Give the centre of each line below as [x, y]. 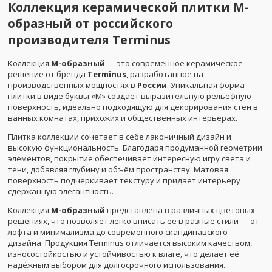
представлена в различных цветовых [180, 210]
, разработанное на [165, 74]
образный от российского [90, 23]
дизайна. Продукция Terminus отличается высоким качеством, [130, 243]
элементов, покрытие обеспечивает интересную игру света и [129, 158]
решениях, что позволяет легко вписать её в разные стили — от [134, 221]
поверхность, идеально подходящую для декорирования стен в [133, 107]
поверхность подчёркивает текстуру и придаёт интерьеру [124, 180]
